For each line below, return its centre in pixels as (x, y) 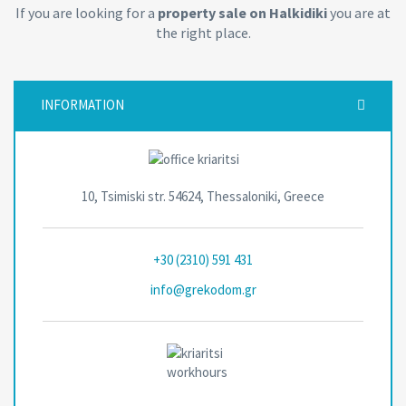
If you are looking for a (87, 13)
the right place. (203, 33)
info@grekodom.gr (203, 290)
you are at (359, 13)
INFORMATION (82, 105)
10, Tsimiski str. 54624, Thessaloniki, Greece (203, 197)
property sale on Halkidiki (242, 13)
